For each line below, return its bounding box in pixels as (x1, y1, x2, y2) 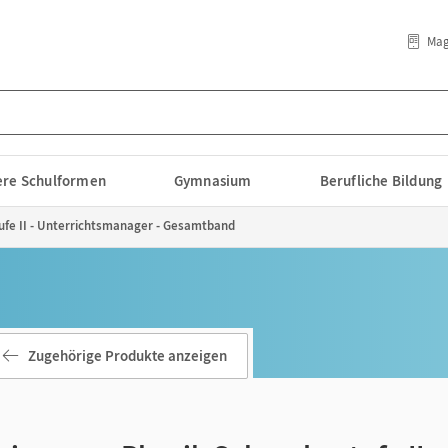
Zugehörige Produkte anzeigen (28, 346, 227, 365)
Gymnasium (173, 171, 252, 190)
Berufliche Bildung (319, 171, 443, 190)
